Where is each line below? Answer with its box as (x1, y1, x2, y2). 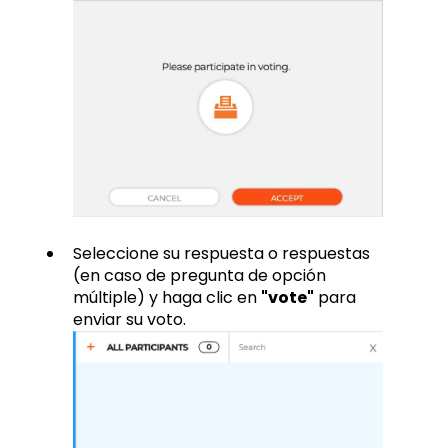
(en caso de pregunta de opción (73, 264, 326, 288)
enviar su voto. (73, 308, 186, 332)
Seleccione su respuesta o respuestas (73, 242, 370, 266)
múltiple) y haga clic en (73, 286, 261, 310)
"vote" (261, 286, 314, 310)
